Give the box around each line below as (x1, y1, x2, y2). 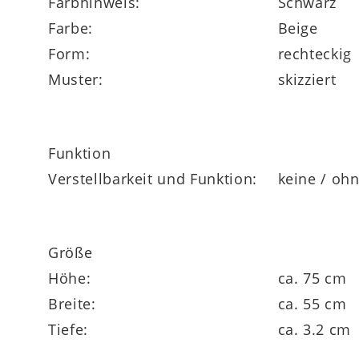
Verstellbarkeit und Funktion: (48, 169, 257, 189)
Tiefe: (48, 320, 88, 340)
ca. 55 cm (277, 294, 347, 314)
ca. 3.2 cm (277, 320, 351, 340)
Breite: (48, 294, 96, 314)
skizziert (277, 70, 337, 90)
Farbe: (48, 18, 93, 38)
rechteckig (277, 44, 352, 64)
